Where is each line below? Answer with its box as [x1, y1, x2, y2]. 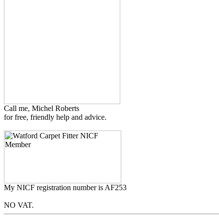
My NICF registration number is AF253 [4, 183, 127, 192]
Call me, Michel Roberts [4, 104, 79, 113]
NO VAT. [4, 201, 34, 210]
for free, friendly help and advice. [4, 113, 107, 122]
